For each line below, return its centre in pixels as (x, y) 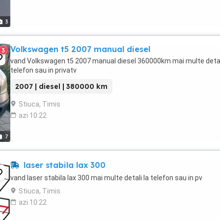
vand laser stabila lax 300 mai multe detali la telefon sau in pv (106, 178)
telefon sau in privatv (43, 70)
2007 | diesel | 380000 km (61, 86)
